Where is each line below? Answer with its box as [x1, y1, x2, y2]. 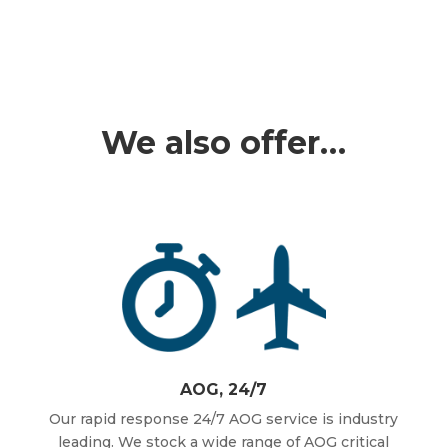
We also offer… [101, 123, 347, 163]
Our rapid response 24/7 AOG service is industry [49, 410, 399, 429]
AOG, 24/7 [180, 380, 268, 400]
